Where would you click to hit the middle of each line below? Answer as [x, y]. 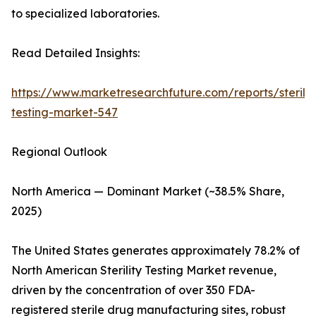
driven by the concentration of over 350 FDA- [133, 290]
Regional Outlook [59, 152]
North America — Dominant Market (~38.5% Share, [148, 192]
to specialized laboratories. [85, 14]
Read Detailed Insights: [75, 53]
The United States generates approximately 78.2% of [156, 251]
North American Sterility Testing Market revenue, [144, 271]
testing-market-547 [65, 113]
